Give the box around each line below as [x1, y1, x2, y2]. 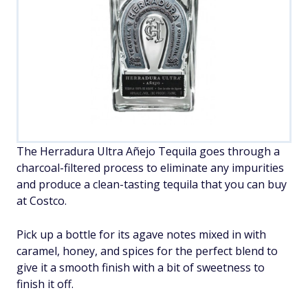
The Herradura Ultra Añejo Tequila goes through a [16, 144, 280, 159]
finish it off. [16, 276, 74, 291]
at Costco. [16, 193, 67, 208]
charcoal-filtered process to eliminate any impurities [16, 160, 284, 175]
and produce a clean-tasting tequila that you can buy [16, 177, 287, 192]
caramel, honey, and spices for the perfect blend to [16, 243, 278, 258]
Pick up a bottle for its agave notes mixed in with [16, 227, 266, 242]
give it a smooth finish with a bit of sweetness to [16, 260, 265, 275]
